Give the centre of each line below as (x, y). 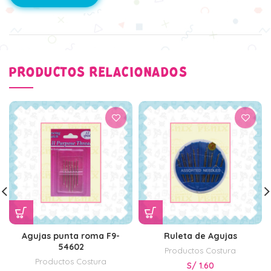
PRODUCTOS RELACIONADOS (98, 73)
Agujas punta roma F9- (71, 236)
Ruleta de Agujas (200, 236)
